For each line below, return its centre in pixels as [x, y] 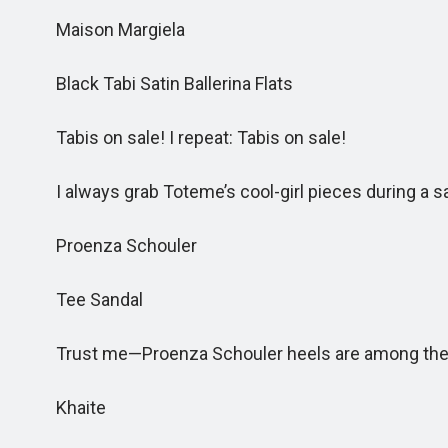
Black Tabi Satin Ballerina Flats [162, 83]
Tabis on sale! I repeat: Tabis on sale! [189, 137]
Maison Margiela [108, 29]
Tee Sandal [87, 299]
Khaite [69, 407]
